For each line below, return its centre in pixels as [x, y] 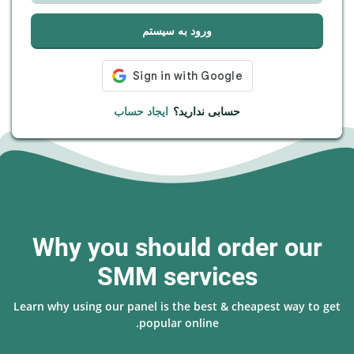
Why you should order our [177, 248]
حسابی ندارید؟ [207, 111]
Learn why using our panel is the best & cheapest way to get [177, 306]
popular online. [179, 323]
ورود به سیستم [177, 30]
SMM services [177, 277]
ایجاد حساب [141, 111]
